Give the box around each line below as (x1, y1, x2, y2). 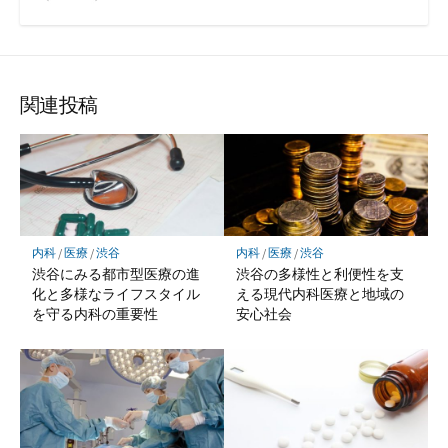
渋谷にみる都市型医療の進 (31, 265, 200, 283)
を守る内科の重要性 (31, 305, 158, 323)
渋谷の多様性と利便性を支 (235, 265, 404, 283)
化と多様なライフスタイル (31, 285, 200, 303)
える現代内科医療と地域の (235, 285, 404, 303)
